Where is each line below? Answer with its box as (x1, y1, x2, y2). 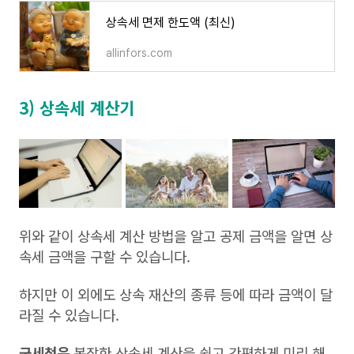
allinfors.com (106, 47, 172, 60)
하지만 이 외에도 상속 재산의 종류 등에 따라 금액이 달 (19, 284, 333, 305)
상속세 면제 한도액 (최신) (106, 15, 235, 31)
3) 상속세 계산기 (19, 96, 134, 120)
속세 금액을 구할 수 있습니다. (19, 246, 190, 267)
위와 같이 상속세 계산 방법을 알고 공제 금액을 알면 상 (19, 225, 333, 247)
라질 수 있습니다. (19, 304, 123, 326)
